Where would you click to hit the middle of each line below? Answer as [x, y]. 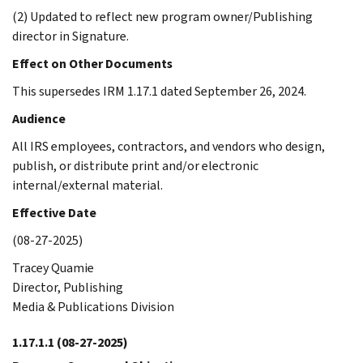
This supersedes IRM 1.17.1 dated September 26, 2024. [159, 91]
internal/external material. [88, 185]
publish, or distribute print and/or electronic [135, 165]
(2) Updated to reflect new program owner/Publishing [162, 16]
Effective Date [54, 212]
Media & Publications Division [93, 306]
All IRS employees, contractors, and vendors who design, [169, 146]
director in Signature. [70, 36]
